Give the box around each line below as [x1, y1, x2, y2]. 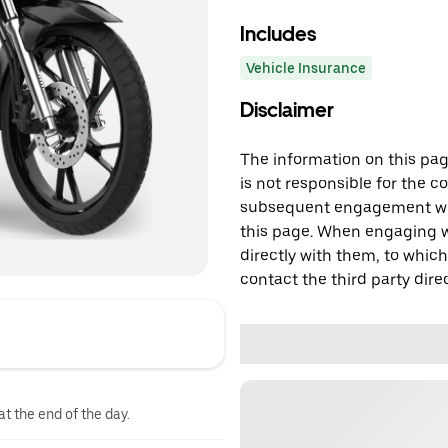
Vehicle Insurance [246, 60, 366, 76]
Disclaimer [240, 98, 334, 122]
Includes [240, 22, 316, 46]
